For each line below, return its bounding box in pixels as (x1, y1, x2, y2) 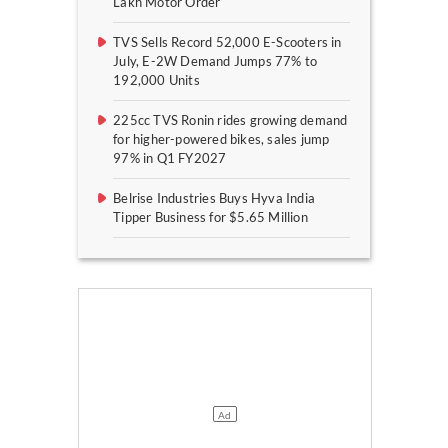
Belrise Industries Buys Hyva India (113, 190, 316, 207)
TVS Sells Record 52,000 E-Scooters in (113, 34, 342, 51)
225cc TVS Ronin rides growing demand (113, 112, 348, 129)
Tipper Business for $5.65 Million (113, 209, 308, 226)
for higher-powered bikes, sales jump (113, 131, 330, 148)
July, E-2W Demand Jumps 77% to (113, 53, 318, 70)
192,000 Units (113, 72, 200, 89)
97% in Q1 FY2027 (113, 150, 227, 167)
